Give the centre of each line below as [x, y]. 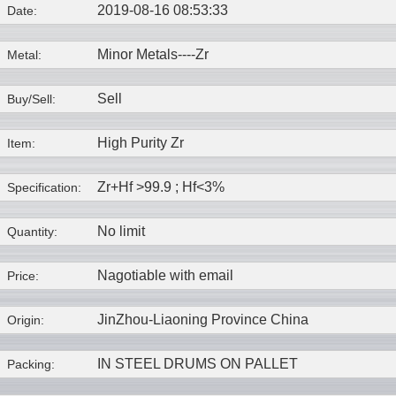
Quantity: [32, 232]
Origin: [26, 320]
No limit [121, 232]
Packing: [31, 365]
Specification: [44, 188]
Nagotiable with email [165, 276]
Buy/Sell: [31, 99]
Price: [23, 276]
